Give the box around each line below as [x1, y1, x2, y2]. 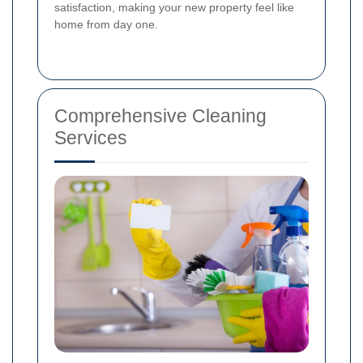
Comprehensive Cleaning [54, 105, 267, 126]
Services [54, 126, 127, 148]
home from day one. [54, 17, 158, 31]
